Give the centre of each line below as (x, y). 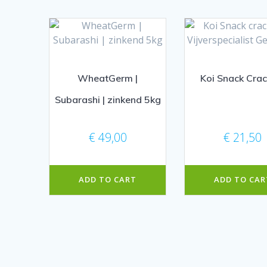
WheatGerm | (108, 78)
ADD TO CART (108, 180)
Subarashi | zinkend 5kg (108, 99)
